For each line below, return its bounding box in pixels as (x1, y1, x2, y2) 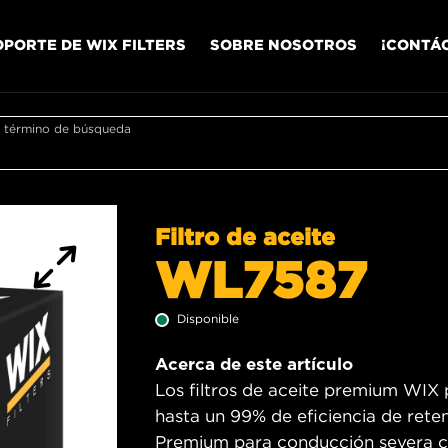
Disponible (177, 311, 239, 326)
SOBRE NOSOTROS (210, 35, 357, 53)
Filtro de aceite (155, 223, 335, 249)
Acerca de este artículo (155, 354, 353, 374)
